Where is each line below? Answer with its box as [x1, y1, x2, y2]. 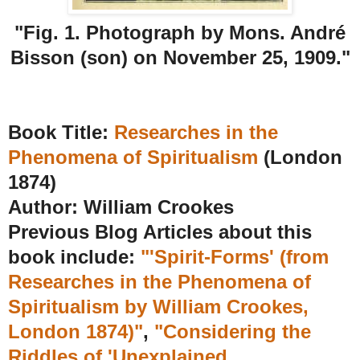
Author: [8, 196, 84, 219]
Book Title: [8, 121, 114, 144]
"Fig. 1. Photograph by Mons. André [14, 22, 346, 44]
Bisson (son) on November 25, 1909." [10, 47, 350, 69]
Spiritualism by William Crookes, [8, 296, 309, 318]
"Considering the [154, 321, 311, 343]
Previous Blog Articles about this [8, 221, 312, 243]
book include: [8, 246, 141, 268]
